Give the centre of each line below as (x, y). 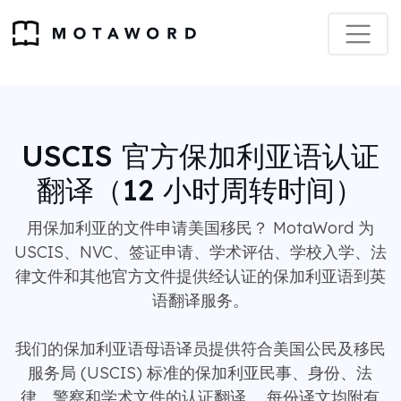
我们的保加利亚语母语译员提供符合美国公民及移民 (200, 349)
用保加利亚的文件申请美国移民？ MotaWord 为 (200, 228)
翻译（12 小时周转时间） (200, 190)
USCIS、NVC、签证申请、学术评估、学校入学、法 (200, 252)
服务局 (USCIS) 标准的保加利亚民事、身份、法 (200, 373)
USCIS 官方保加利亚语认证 (200, 156)
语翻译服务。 (200, 300)
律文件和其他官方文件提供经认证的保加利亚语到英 (200, 276)
